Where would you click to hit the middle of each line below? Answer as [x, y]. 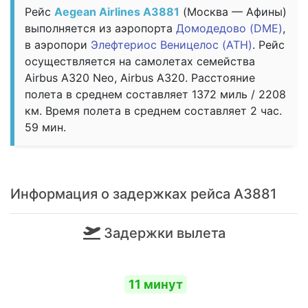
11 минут [156, 285]
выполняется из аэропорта [100, 29]
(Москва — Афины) [233, 12]
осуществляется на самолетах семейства [140, 62]
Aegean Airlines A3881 [117, 12]
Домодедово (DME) [229, 29]
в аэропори [58, 45]
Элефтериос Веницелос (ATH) [172, 45]
